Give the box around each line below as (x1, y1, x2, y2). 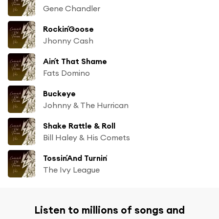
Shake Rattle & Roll (43, 120, 115, 131)
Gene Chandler (43, 3, 100, 13)
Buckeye (43, 88, 76, 98)
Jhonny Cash (43, 35, 93, 45)
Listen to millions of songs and (34, 203, 185, 217)
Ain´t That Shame (43, 56, 107, 66)
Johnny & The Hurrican (43, 100, 129, 110)
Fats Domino (43, 67, 90, 78)
